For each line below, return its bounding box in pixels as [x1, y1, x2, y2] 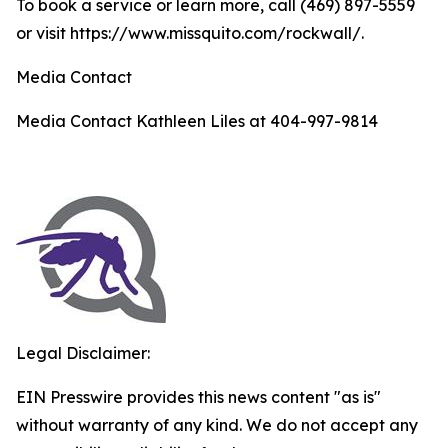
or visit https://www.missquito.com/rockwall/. [16, 23, 364, 43]
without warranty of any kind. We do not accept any [16, 415, 418, 435]
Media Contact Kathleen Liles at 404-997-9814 [16, 111, 378, 131]
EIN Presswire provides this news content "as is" [16, 387, 381, 407]
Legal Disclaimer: [16, 343, 150, 363]
